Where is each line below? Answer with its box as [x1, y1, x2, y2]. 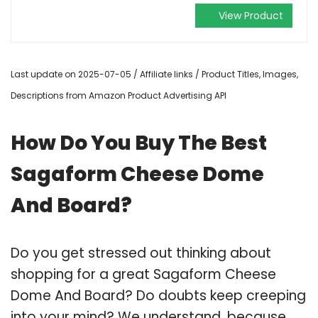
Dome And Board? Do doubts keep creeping [11, 285, 306, 305]
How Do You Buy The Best [11, 128, 267, 157]
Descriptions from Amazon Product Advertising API [11, 89, 226, 102]
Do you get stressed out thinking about [11, 243, 271, 263]
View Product [219, 8, 283, 23]
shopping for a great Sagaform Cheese [11, 264, 276, 284]
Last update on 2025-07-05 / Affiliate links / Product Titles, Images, [11, 67, 298, 80]
